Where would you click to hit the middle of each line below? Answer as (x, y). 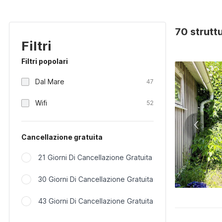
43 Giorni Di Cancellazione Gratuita (96, 201)
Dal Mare (50, 82)
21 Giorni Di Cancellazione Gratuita (95, 157)
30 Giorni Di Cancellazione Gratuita (96, 179)
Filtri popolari (45, 61)
